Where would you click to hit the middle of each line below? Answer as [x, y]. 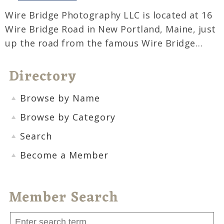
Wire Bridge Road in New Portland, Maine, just [110, 29]
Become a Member [64, 155]
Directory [43, 77]
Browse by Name [60, 98]
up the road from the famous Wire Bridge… [104, 43]
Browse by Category [68, 117]
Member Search [64, 198]
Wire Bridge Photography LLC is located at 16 [108, 15]
